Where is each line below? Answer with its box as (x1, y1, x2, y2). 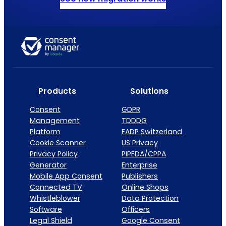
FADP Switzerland (121, 127, 182, 137)
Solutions (130, 85, 168, 96)
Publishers (121, 171, 158, 182)
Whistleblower (29, 193, 80, 204)
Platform (29, 127, 61, 137)
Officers (121, 204, 150, 215)
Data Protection (121, 193, 179, 204)
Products (38, 85, 76, 96)
